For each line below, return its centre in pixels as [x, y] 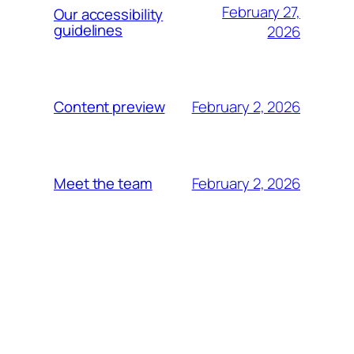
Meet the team [103, 184]
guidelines [88, 30]
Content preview [109, 107]
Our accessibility [109, 15]
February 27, [261, 12]
